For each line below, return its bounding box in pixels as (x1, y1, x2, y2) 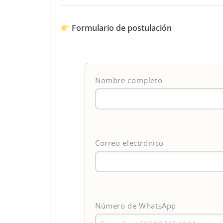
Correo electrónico (95, 138, 164, 149)
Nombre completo (95, 75, 163, 86)
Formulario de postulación (72, 22, 172, 33)
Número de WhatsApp (95, 201, 177, 212)
